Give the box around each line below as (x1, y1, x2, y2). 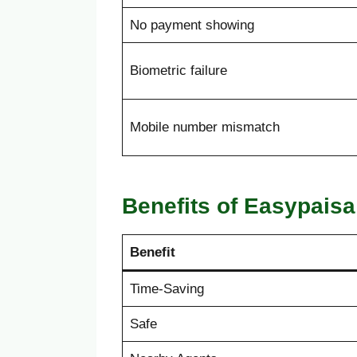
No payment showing (129, 18, 254, 33)
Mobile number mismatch (129, 120, 280, 135)
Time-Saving (129, 281, 204, 297)
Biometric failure (129, 63, 227, 79)
